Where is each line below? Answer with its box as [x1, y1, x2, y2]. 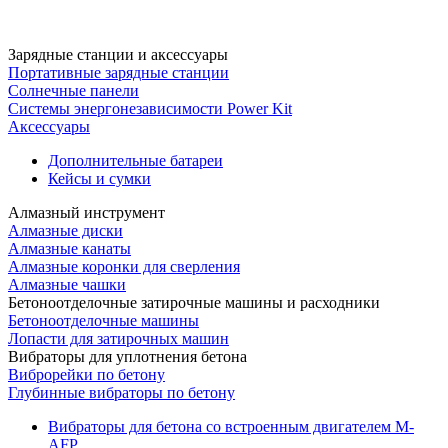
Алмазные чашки [8, 276, 126, 293]
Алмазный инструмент [8, 204, 165, 221]
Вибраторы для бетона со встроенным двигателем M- [48, 418, 414, 435]
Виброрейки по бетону [8, 366, 165, 383]
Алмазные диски [8, 222, 123, 239]
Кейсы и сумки [48, 170, 151, 187]
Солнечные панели [8, 82, 139, 99]
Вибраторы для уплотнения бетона [8, 348, 247, 365]
